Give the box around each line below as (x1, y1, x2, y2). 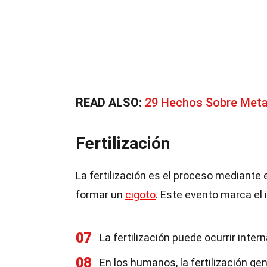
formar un (76, 188, 125, 201)
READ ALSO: (76, 95, 145, 110)
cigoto (125, 188, 156, 201)
